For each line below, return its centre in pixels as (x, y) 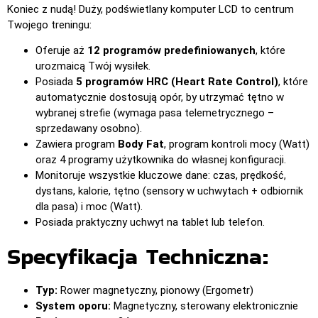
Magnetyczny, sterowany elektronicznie (204, 306)
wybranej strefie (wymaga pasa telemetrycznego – (155, 113)
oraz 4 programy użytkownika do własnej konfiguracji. (161, 160)
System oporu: (73, 306)
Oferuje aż (61, 51)
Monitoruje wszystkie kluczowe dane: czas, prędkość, (161, 176)
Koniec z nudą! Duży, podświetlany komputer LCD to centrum (150, 9)
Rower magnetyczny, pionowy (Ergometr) (155, 291)
